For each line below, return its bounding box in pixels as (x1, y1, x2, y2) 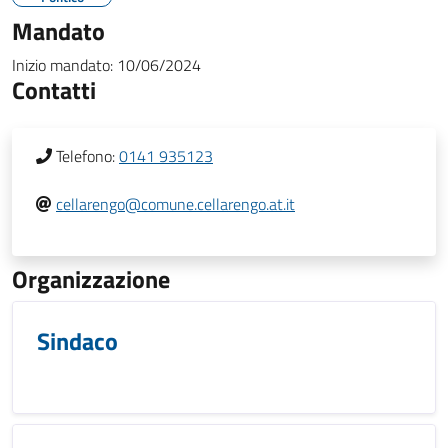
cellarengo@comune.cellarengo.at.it (56, 192, 295, 216)
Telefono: (56, 144, 115, 168)
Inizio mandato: (12, 53, 113, 77)
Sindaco (37, 323, 118, 359)
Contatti (12, 72, 96, 108)
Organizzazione (12, 261, 170, 297)
